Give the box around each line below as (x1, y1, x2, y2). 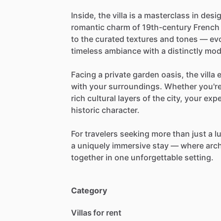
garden (133, 69, 159, 79)
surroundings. (109, 81, 162, 91)
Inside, (71, 10, 96, 20)
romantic (71, 22, 105, 32)
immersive (112, 140, 150, 150)
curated (95, 34, 124, 44)
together (71, 152, 104, 162)
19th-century (142, 22, 191, 32)
